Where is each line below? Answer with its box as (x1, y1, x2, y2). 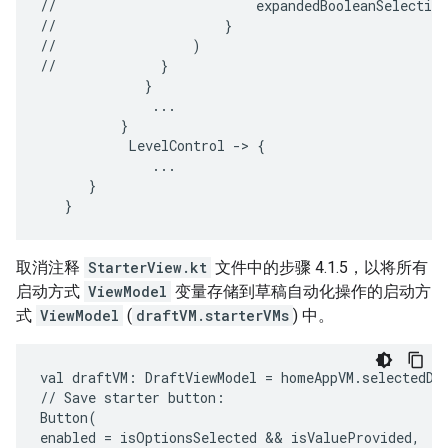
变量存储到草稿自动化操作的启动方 (171, 282, 431, 302)
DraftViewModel (145, 368, 257, 388)
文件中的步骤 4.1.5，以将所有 (211, 258, 428, 278)
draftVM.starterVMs (136, 306, 289, 326)
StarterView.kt (88, 258, 207, 278)
